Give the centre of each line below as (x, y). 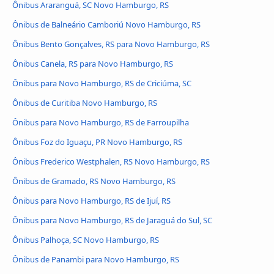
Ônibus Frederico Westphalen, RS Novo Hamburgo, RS (111, 161)
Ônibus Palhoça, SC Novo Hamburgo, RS (86, 239)
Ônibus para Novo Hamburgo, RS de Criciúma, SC (102, 83)
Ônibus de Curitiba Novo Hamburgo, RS (85, 102)
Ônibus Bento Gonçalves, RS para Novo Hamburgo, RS (111, 44)
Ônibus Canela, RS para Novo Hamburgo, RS (93, 64)
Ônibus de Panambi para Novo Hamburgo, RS (96, 259)
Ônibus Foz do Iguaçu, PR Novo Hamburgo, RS (97, 142)
